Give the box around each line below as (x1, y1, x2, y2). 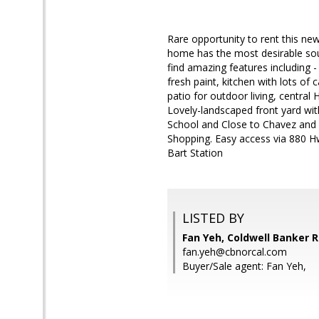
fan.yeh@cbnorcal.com (182, 245, 287, 258)
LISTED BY (182, 209, 244, 226)
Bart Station (167, 146, 223, 159)
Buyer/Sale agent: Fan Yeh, (182, 259, 306, 273)
